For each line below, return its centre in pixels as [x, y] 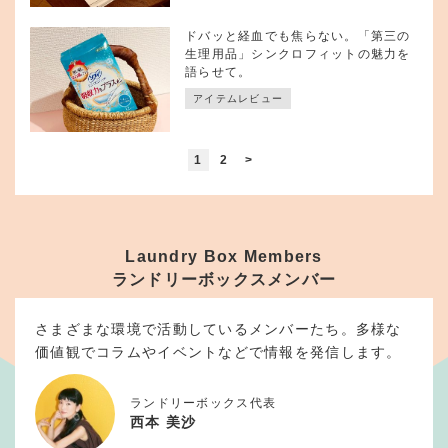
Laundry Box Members [224, 257]
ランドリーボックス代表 [203, 402]
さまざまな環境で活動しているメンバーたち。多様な [218, 329]
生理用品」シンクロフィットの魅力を [298, 54]
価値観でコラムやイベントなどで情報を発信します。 [218, 352]
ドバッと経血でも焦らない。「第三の [298, 36]
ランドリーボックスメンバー [224, 280]
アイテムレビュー [238, 99]
